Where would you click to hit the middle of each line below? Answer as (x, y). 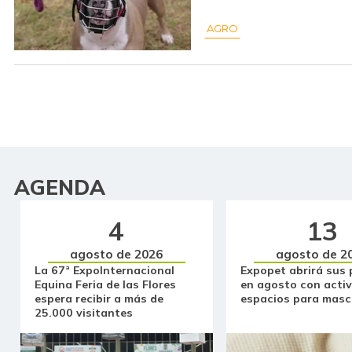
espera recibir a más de (99, 298)
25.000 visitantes (83, 312)
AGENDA (59, 188)
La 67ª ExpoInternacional (104, 270)
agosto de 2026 (117, 254)
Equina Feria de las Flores (105, 284)
